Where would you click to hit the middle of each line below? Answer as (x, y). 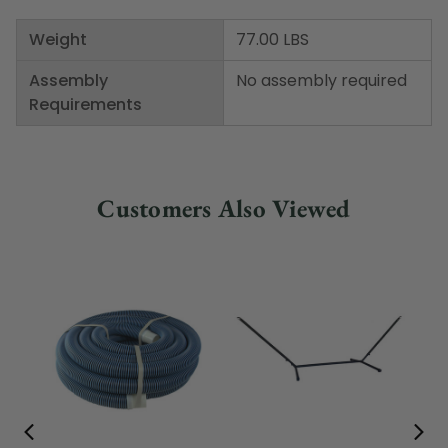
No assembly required (321, 81)
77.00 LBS (272, 40)
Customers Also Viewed (224, 208)
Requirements (85, 105)
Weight (58, 40)
